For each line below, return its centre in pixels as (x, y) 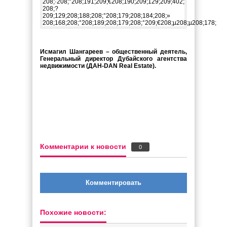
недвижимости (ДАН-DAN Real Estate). (98, 66)
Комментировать (113, 183)
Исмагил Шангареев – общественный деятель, (113, 52)
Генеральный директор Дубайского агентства (113, 59)
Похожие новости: (73, 212)
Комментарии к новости (83, 146)
